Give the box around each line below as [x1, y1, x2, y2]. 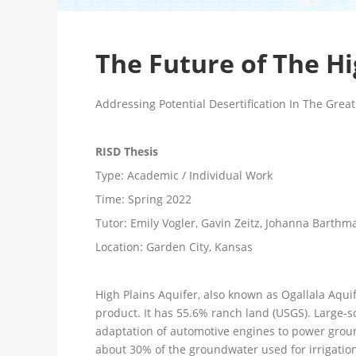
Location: [95, 238, 143, 254]
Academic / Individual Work [124, 167, 273, 183]
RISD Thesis [95, 143, 158, 159]
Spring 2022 [125, 191, 192, 207]
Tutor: [95, 215, 127, 230]
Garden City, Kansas [143, 238, 253, 254]
